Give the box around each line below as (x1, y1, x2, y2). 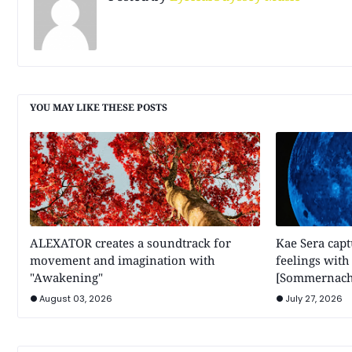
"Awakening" (30, 269, 103, 285)
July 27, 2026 (284, 292, 343, 305)
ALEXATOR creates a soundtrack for (30, 235, 231, 251)
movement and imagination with (30, 252, 215, 268)
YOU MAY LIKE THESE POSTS (30, 101, 167, 114)
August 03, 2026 (39, 292, 112, 305)
